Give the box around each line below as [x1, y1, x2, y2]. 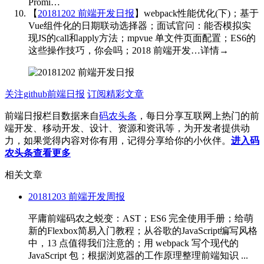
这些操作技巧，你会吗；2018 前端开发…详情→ [28, 45, 229, 55]
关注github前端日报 [5, 88, 85, 99]
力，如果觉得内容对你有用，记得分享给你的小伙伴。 [5, 135, 231, 146]
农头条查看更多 [5, 147, 71, 158]
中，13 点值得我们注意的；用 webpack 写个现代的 [28, 237, 239, 248]
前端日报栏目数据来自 [5, 110, 99, 121]
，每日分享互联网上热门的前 [137, 110, 259, 121]
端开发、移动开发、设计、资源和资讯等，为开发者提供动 [5, 123, 250, 133]
